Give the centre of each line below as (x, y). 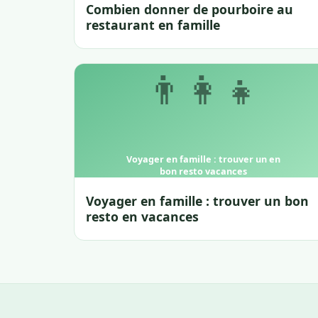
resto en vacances (142, 217)
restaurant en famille (153, 25)
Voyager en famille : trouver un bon (197, 201)
